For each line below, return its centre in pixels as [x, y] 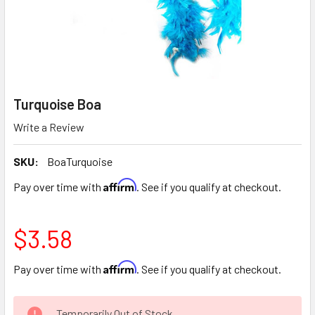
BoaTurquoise [80, 161]
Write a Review [49, 127]
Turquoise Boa [57, 104]
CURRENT [38, 304]
